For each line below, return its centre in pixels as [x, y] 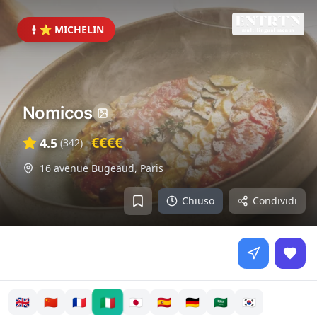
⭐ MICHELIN [72, 29]
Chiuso [198, 201]
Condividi [275, 201]
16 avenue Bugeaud [87, 168]
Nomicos [58, 113]
